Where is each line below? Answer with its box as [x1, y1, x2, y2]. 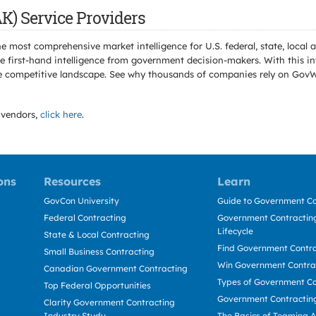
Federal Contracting [44, 212, 126, 223]
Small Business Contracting [44, 246, 154, 257]
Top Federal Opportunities [44, 280, 151, 291]
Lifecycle [217, 226, 253, 236]
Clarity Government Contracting [44, 297, 175, 308]
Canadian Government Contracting [44, 263, 188, 274]
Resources [44, 174, 101, 188]
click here [40, 109, 82, 120]
